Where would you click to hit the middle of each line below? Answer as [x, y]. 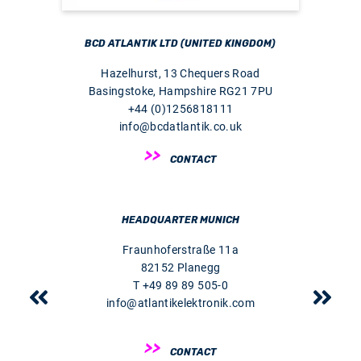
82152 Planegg [180, 268]
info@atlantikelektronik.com [180, 303]
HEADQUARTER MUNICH [180, 220]
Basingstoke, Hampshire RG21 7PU [180, 91]
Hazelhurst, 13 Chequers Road [180, 74]
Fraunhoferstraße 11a [180, 250]
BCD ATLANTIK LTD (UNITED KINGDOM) [180, 44]
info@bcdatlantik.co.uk [180, 127]
